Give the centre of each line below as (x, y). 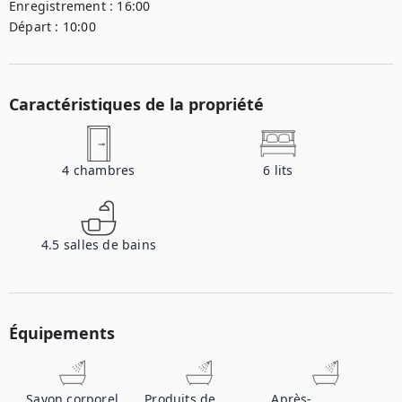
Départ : (34, 26)
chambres (104, 170)
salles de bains (109, 245)
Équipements (62, 333)
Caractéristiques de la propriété (136, 104)
